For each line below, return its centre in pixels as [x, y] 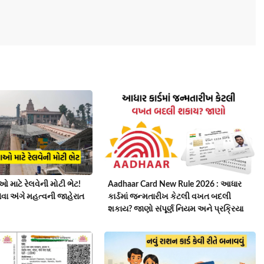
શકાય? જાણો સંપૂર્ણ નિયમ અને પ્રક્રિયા [176, 209]
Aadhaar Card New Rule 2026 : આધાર [175, 185]
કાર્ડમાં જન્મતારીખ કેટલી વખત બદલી [170, 197]
